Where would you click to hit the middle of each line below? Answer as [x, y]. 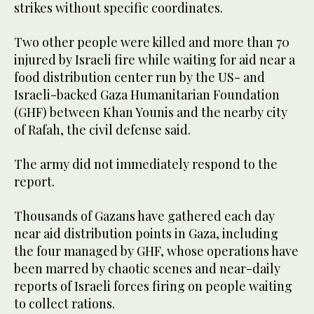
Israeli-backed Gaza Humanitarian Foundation [147, 95]
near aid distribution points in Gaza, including [146, 234]
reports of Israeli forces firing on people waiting [153, 286]
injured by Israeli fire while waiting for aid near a [155, 60]
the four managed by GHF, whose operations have [156, 251]
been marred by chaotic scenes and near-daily [147, 269]
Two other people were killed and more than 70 [152, 42]
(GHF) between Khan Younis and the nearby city [151, 112]
